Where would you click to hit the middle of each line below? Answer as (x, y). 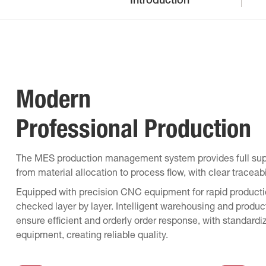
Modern (53, 102)
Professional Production (133, 132)
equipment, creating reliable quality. (92, 236)
